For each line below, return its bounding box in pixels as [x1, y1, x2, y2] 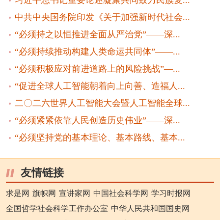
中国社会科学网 [93, 189, 148, 197]
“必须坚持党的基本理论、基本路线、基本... [14, 132, 185, 142]
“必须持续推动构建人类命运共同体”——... [14, 47, 180, 57]
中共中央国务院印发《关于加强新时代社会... [14, 12, 190, 23]
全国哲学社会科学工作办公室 [5, 204, 108, 213]
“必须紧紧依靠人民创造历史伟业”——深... [14, 115, 180, 125]
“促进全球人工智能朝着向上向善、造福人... [14, 81, 185, 91]
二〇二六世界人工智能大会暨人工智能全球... [14, 98, 190, 108]
